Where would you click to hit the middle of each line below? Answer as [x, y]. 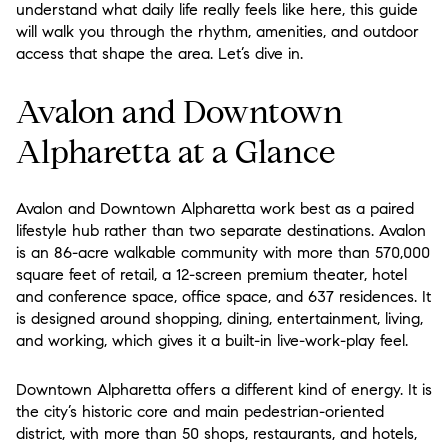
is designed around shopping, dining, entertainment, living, [219, 319]
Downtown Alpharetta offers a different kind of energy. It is [224, 389]
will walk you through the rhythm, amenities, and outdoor [217, 31]
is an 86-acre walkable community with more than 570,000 [223, 253]
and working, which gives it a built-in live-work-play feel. [212, 341]
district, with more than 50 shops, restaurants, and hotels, [216, 433]
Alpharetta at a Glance [175, 151]
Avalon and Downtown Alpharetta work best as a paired [215, 209]
